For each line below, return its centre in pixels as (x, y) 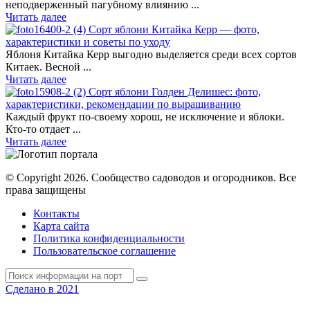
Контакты (56, 213)
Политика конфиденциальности (109, 238)
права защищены (46, 190)
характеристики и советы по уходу (88, 42)
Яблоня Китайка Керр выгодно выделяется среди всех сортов (151, 54)
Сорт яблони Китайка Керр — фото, (174, 29)
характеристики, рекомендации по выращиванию (123, 104)
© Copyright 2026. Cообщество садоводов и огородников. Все (151, 177)
